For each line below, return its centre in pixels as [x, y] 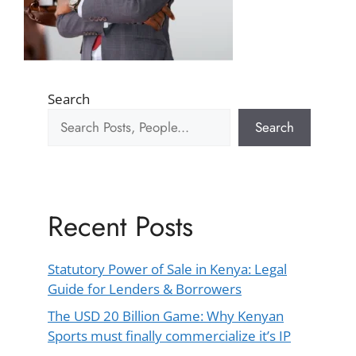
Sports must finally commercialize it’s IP [169, 335]
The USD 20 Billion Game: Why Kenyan [166, 315]
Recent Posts [120, 227]
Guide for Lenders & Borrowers [145, 289]
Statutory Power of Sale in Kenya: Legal [167, 269]
